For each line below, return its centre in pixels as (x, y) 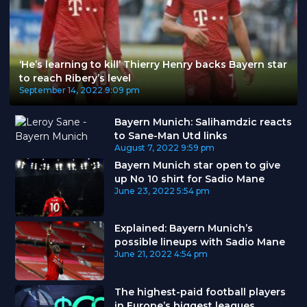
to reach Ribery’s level (75, 78)
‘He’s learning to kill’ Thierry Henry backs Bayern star (153, 64)
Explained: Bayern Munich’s (183, 229)
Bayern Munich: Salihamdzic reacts (203, 122)
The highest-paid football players (200, 292)
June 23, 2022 (144, 191)
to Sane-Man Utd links (171, 135)
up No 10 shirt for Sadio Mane (189, 179)
